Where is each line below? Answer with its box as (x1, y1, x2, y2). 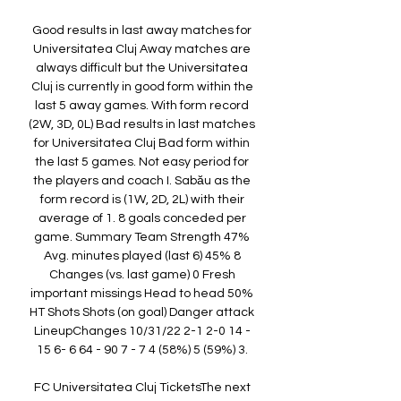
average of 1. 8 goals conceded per (38, 212, 246, 226)
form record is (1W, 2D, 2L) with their (39, 193, 244, 207)
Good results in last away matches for (32, 24, 252, 38)
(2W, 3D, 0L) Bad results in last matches (29, 118, 255, 132)
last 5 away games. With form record (35, 99, 249, 113)
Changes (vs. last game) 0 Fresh (48, 269, 235, 282)
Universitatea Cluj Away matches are (33, 43, 251, 56)
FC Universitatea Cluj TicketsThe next (33, 381, 251, 395)
